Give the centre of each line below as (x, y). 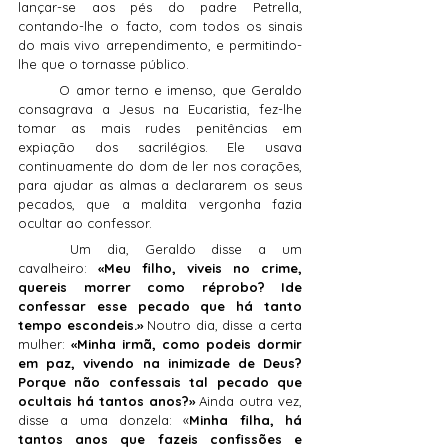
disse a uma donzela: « (104, 420)
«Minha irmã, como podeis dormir (186, 344)
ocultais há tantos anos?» (106, 401)
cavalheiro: (58, 268)
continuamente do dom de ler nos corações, (160, 166)
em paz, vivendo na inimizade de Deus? (160, 363)
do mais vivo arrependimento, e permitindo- (160, 45)
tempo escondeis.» (82, 325)
